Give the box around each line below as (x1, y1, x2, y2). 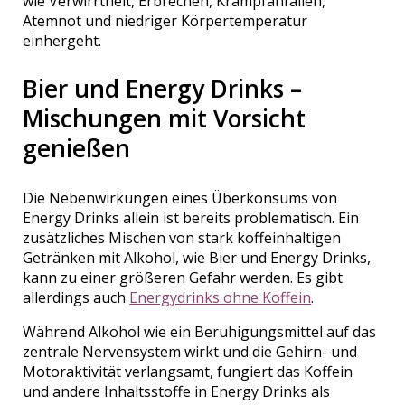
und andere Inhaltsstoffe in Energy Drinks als (23, 381, 331, 401)
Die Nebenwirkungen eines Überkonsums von (23, 187, 338, 208)
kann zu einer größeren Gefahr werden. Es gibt (23, 267, 344, 287)
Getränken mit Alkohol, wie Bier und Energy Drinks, (23, 247, 372, 268)
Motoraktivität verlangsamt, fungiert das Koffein (23, 361, 353, 381)
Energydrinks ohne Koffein (129, 287, 312, 307)
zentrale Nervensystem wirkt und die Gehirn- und (23, 341, 358, 362)
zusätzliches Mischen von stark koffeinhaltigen (23, 227, 342, 248)
